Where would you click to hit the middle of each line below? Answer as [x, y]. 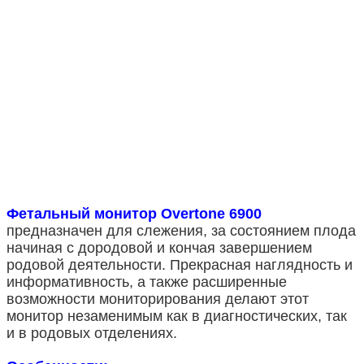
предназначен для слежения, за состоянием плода [181, 230]
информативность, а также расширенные [147, 282]
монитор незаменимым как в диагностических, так [177, 316]
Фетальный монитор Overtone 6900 [134, 213]
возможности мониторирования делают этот [158, 299]
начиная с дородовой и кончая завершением [159, 247]
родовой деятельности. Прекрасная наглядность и [180, 264]
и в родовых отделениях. [92, 333]
